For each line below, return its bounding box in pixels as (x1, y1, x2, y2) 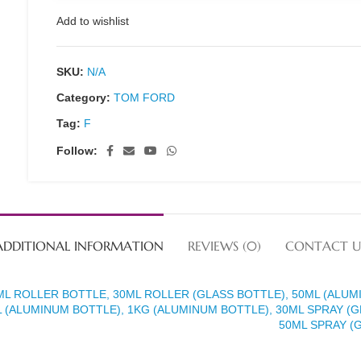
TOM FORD (114, 91, 176, 104)
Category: (56, 91, 111, 104)
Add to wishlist (56, 15, 130, 27)
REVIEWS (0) (188, 238, 261, 254)
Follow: (56, 144, 98, 157)
